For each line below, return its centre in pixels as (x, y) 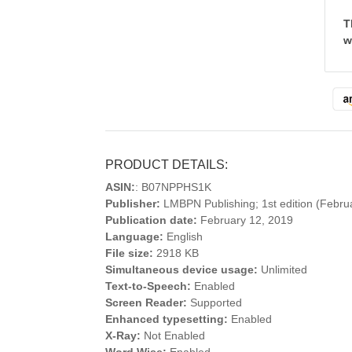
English (183, 236)
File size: (130, 253)
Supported (215, 302)
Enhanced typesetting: (167, 319)
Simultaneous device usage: (182, 269)
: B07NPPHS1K (174, 187)
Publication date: (152, 220)
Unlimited (283, 269)
